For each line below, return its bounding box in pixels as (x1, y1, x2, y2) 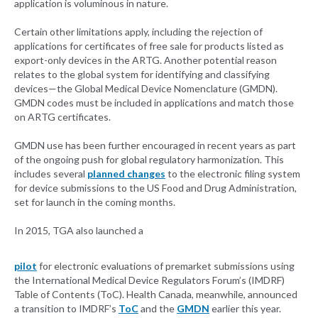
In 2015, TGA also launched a (14, 224, 143, 237)
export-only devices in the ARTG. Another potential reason (14, 54, 277, 67)
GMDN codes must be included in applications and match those (14, 97, 294, 109)
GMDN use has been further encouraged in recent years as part (14, 139, 296, 152)
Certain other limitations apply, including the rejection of (14, 26, 263, 38)
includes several (14, 168, 87, 180)
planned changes (87, 168, 165, 180)
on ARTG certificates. (14, 111, 111, 124)
